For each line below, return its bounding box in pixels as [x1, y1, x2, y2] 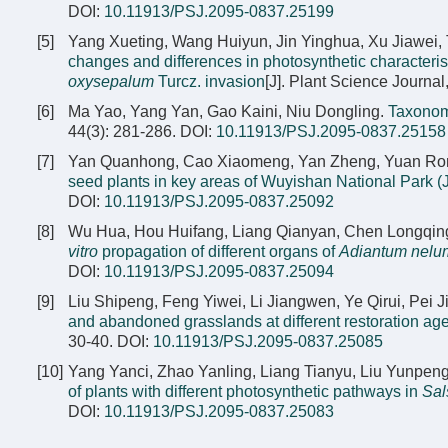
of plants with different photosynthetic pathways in [68, 383, 422, 400]
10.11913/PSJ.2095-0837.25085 [153, 333, 383, 350]
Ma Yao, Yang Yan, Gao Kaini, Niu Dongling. [68, 103, 388, 120]
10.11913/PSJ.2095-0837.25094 [104, 263, 334, 280]
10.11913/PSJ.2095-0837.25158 [216, 123, 446, 140]
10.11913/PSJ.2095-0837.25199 [104, 3, 334, 20]
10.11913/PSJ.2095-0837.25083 [104, 403, 334, 420]
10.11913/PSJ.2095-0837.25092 [104, 193, 334, 210]
